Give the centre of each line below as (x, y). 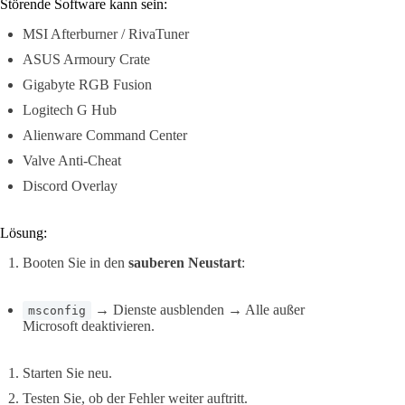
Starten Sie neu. (67, 373)
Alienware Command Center (105, 136)
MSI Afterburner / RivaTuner (106, 34)
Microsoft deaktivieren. (89, 326)
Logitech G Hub (70, 110)
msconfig (57, 311)
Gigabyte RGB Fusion (87, 85)
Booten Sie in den (75, 263)
